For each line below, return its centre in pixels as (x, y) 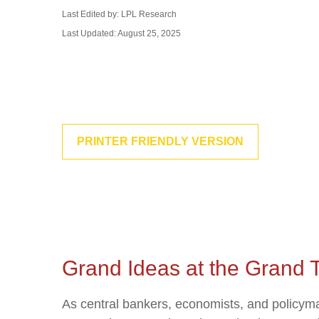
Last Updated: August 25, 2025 (121, 33)
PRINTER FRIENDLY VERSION (160, 141)
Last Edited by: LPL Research (119, 14)
